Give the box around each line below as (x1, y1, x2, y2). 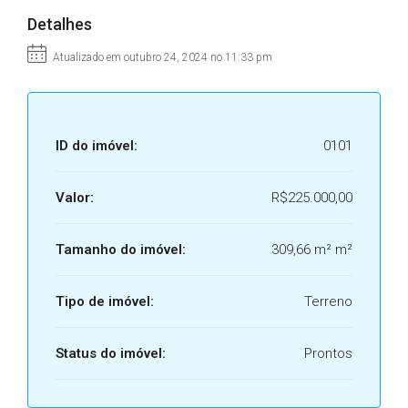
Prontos (304, 345, 352, 362)
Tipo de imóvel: (56, 293, 154, 310)
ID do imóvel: (56, 138, 138, 154)
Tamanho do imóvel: (56, 241, 186, 258)
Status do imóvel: (56, 345, 166, 362)
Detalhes (27, 15, 92, 34)
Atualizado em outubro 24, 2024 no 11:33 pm (50, 51, 272, 64)
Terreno (304, 293, 352, 310)
